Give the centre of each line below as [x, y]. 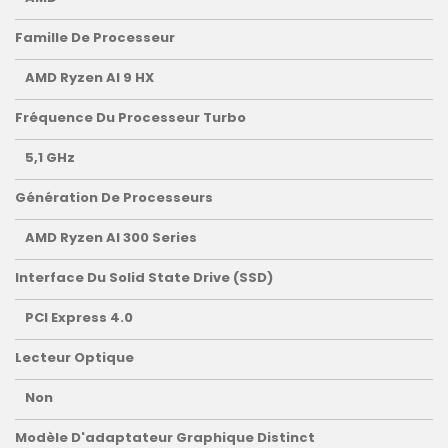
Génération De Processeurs [114, 198]
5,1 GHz [50, 158]
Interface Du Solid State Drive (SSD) [144, 278]
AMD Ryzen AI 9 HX [89, 78]
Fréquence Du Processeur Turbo [130, 118]
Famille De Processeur [95, 38]
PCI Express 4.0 [79, 318]
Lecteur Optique [74, 358]
